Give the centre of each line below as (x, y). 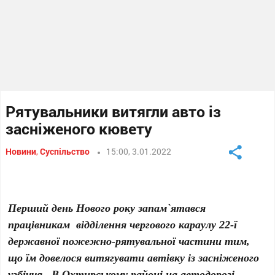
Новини (21, 151)
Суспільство (65, 151)
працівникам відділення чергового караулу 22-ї (123, 224)
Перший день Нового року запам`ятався (109, 207)
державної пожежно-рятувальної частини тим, (129, 241)
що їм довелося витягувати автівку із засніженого (134, 257)
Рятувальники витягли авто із (114, 111)
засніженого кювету (79, 129)
